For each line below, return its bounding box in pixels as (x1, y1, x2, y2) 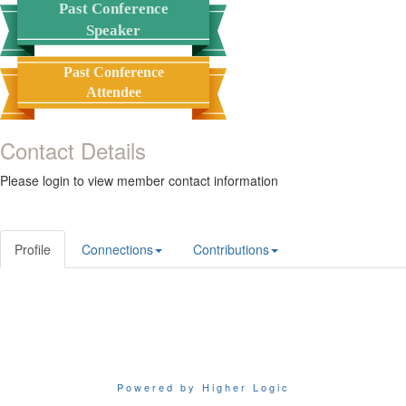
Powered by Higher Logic (116, 380, 290, 394)
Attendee (85, 84, 141, 100)
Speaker (86, 22, 140, 39)
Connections (82, 240, 153, 258)
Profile (14, 240, 51, 258)
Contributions (193, 240, 269, 258)
